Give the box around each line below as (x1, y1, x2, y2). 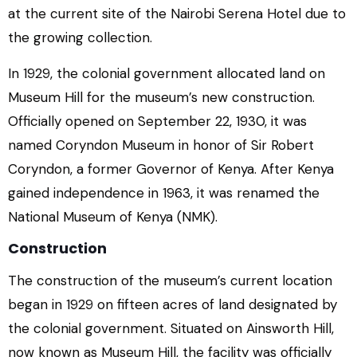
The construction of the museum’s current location (8, 272, 332, 289)
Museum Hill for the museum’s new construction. (8, 88, 315, 106)
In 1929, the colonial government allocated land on (8, 65, 325, 82)
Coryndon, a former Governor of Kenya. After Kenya (8, 160, 334, 178)
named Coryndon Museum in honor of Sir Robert (8, 136, 314, 154)
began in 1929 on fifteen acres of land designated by (8, 296, 337, 313)
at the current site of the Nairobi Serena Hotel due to (8, 5, 346, 22)
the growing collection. (8, 29, 152, 46)
